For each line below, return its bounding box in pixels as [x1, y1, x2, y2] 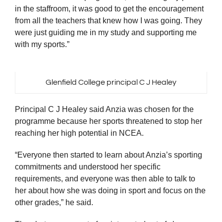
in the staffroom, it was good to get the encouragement [15, 4, 204, 13]
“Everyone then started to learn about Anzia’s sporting [15, 151, 202, 160]
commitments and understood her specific [15, 163, 161, 171]
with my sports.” [15, 40, 69, 49]
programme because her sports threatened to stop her [15, 117, 202, 126]
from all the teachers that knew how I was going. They [15, 16, 202, 25]
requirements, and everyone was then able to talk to [15, 174, 195, 183]
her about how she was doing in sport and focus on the [15, 186, 206, 195]
